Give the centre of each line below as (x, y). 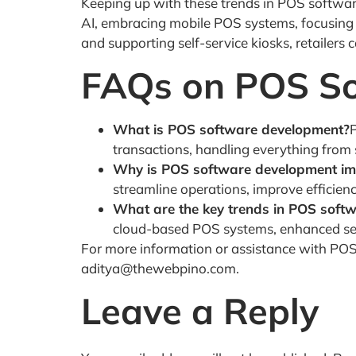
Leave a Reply (200, 311)
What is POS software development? (231, 129)
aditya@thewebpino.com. (160, 268)
